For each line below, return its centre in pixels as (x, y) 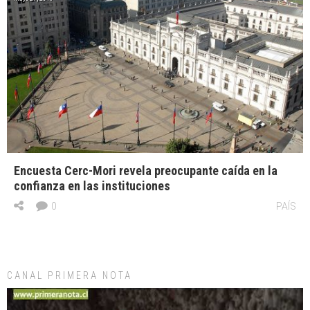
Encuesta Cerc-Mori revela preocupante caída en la (146, 170)
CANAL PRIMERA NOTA (70, 275)
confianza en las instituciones (92, 185)
